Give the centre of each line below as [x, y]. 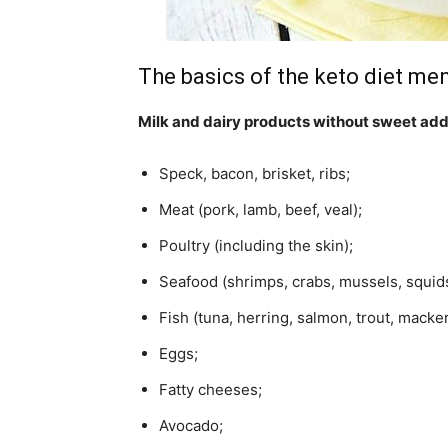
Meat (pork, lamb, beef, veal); [260, 209]
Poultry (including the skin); [256, 245]
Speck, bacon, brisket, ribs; [254, 173]
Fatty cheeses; [210, 389]
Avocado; [191, 425]
